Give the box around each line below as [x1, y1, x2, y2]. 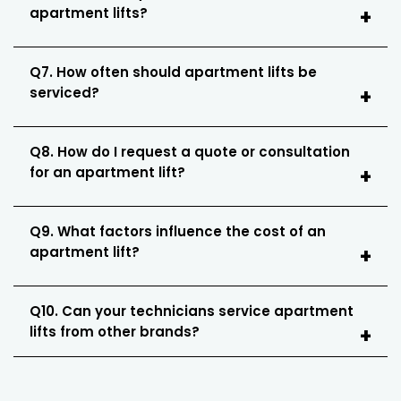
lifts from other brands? [30, 322, 200, 342]
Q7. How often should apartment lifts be [30, 63, 317, 82]
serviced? [30, 83, 99, 103]
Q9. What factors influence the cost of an [30, 222, 326, 242]
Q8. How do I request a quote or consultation [30, 142, 350, 162]
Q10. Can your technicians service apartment [30, 302, 354, 321]
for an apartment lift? [30, 163, 185, 183]
